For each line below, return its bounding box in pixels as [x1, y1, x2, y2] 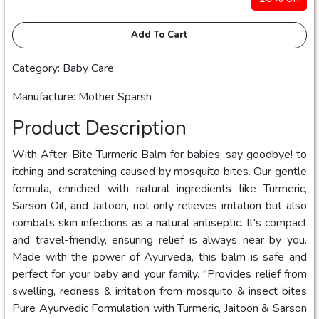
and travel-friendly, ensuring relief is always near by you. [12, 232, 307, 248]
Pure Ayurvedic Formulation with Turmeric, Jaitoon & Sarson [12, 300, 307, 316]
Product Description [12, 115, 187, 142]
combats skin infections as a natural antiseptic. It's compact [12, 215, 307, 231]
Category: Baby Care [12, 61, 114, 76]
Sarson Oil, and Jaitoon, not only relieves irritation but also [12, 198, 307, 214]
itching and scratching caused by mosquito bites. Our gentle [12, 164, 307, 179]
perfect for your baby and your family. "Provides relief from [12, 266, 307, 282]
